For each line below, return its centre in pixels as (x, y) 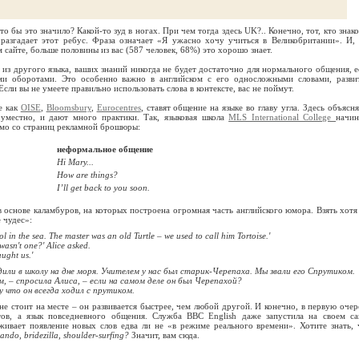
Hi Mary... (75, 162)
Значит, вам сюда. (164, 335)
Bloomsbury (69, 107)
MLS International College (282, 117)
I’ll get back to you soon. (103, 188)
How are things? (87, 175)
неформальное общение (105, 149)
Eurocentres (119, 107)
